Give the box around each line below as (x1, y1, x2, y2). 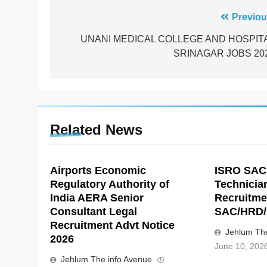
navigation (61, 33, 133, 50)
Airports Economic (50, 164, 146, 177)
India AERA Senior (50, 192, 144, 204)
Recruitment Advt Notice (50, 219, 175, 232)
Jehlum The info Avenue (61, 254, 152, 265)
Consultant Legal (50, 206, 137, 218)
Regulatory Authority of (50, 178, 169, 191)
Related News (50, 122, 142, 138)
